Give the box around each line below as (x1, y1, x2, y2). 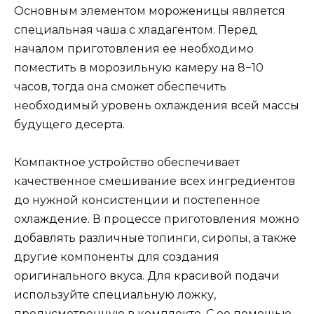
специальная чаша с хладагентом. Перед (14, 22, 257, 36)
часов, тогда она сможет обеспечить (14, 79, 226, 93)
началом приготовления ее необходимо (14, 41, 254, 55)
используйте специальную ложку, (14, 287, 216, 301)
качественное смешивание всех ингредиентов (14, 174, 295, 188)
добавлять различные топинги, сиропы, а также (14, 231, 296, 245)
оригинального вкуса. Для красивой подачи (14, 268, 280, 282)
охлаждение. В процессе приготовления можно (14, 212, 299, 226)
